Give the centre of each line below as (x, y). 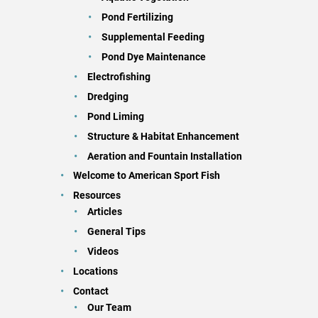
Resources (97, 196)
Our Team (110, 308)
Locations (96, 272)
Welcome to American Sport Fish (147, 176)
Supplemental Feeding (153, 37)
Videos (103, 252)
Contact (91, 291)
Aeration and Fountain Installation (165, 156)
